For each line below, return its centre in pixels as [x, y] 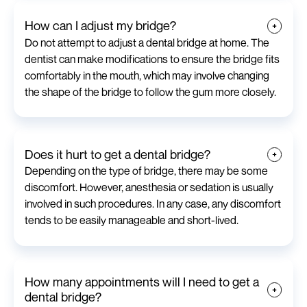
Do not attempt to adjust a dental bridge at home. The [147, 42]
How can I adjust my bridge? [100, 26]
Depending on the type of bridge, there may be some [146, 171]
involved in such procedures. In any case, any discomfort [153, 204]
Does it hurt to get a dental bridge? [118, 155]
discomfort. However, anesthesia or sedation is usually [149, 187]
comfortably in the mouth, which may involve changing [147, 75]
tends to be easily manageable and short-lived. [132, 220]
